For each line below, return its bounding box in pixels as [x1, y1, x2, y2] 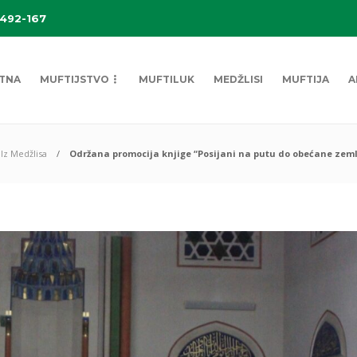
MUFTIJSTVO [40, 73, 109, 85]
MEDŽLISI [214, 73, 263, 85]
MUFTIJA [282, 73, 329, 85]
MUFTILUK [139, 73, 194, 85]
